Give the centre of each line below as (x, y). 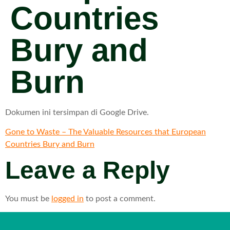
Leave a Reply (88, 170)
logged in (68, 198)
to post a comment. (120, 198)
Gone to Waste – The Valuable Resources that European (106, 132)
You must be (28, 198)
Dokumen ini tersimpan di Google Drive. (77, 112)
